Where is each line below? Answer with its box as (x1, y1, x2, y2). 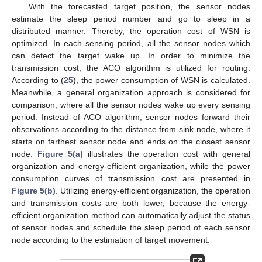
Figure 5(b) (12, 186, 56, 196)
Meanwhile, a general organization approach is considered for (12, 88, 250, 98)
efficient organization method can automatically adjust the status (12, 211, 250, 220)
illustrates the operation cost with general (82, 149, 250, 159)
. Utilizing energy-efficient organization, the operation (56, 186, 250, 196)
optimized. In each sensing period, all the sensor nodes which (12, 39, 250, 49)
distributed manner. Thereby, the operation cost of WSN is (12, 26, 250, 36)
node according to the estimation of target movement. (12, 235, 210, 245)
